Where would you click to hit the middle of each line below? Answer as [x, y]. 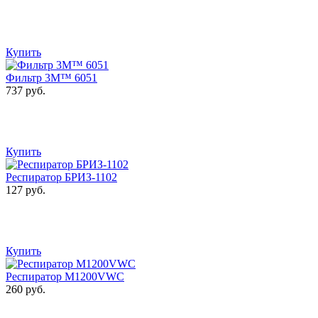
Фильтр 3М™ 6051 [51, 78]
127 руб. [26, 190]
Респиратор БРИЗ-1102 [61, 177]
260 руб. [26, 290]
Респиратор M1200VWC [65, 277]
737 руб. [26, 91]
